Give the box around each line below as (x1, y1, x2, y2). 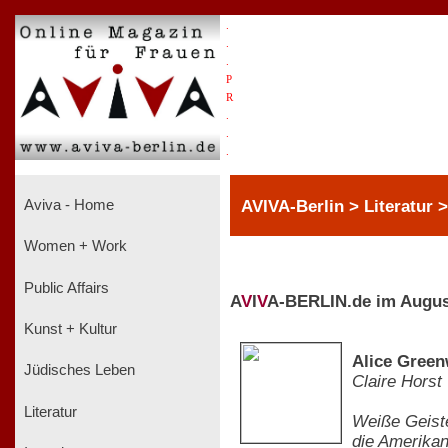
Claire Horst (352, 372, 442, 392)
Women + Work (20, 238, 127, 255)
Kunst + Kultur (20, 320, 117, 337)
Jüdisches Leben (20, 362, 135, 379)
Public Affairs (20, 279, 109, 296)
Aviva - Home (20, 196, 114, 213)
